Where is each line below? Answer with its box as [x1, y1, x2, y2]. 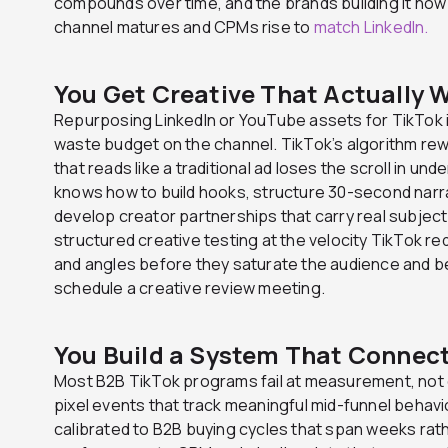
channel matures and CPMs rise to [54, 15, 314, 38]
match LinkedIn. [313, 15, 429, 38]
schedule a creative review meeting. [54, 276, 325, 299]
